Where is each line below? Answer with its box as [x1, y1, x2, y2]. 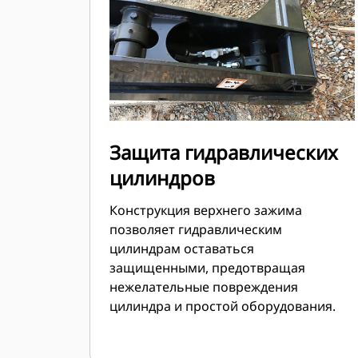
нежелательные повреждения [109, 278, 298, 296]
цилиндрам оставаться [109, 240, 254, 257]
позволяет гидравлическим [109, 221, 282, 238]
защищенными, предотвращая [109, 259, 305, 276]
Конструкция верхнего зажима [109, 201, 302, 219]
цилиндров [109, 165, 215, 191]
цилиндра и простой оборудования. [109, 297, 336, 315]
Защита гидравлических [109, 139, 338, 165]
